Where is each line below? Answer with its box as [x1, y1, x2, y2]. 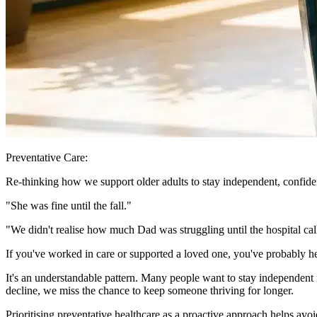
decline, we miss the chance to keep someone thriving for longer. [6, 284, 294, 296]
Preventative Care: [6, 151, 88, 163]
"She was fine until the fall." [6, 199, 132, 212]
